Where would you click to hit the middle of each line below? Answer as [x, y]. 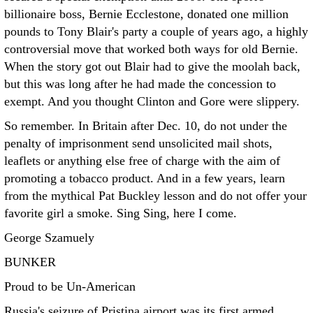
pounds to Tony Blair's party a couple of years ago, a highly [156, 31]
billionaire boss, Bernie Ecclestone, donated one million [146, 14]
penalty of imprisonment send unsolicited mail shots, [138, 143]
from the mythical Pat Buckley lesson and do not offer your [155, 196]
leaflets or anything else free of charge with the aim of [142, 161]
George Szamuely [49, 238]
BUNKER [30, 262]
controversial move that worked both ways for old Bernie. [151, 49]
